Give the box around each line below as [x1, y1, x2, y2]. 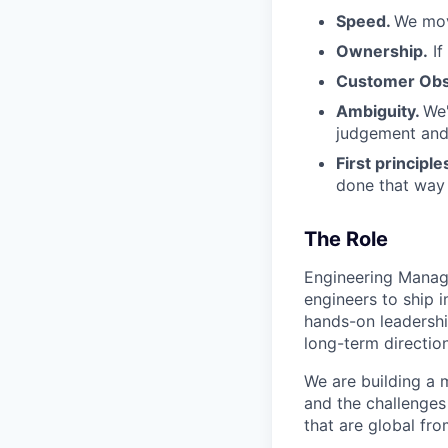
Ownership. [336, 41, 428, 62]
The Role [304, 227, 388, 252]
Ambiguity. [336, 101, 423, 122]
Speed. [336, 11, 394, 32]
